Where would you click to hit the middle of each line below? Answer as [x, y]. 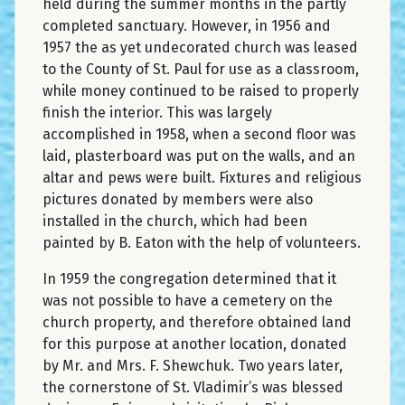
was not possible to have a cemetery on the [188, 300]
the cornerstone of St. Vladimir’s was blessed [193, 387]
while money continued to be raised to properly [201, 90]
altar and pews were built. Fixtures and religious [202, 177]
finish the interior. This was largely [157, 112]
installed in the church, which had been [175, 221]
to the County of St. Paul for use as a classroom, [201, 69]
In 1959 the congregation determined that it [189, 278]
